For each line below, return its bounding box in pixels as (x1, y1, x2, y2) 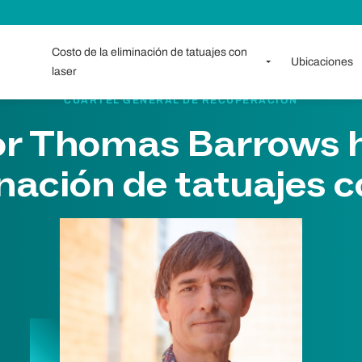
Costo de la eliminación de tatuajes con (51, 46, 247, 58)
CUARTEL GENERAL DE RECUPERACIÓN (64, 95, 298, 106)
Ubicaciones (290, 56, 353, 68)
